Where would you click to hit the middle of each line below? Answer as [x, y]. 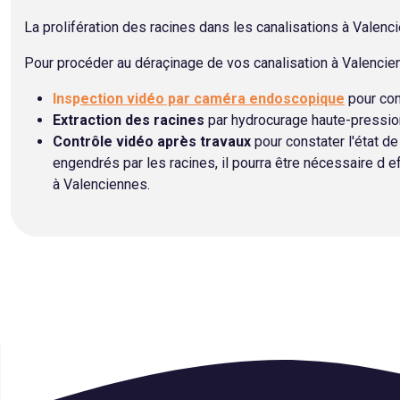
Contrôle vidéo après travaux [152, 142]
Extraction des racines [129, 120]
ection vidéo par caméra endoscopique [212, 99]
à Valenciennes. [101, 184]
